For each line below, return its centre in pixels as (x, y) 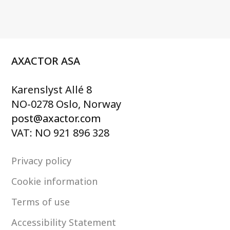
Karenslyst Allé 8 (52, 90)
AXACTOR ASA (46, 61)
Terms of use (41, 202)
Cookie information (55, 181)
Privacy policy (42, 161)
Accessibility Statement (64, 223)
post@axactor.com (56, 119)
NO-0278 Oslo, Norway (66, 104)
